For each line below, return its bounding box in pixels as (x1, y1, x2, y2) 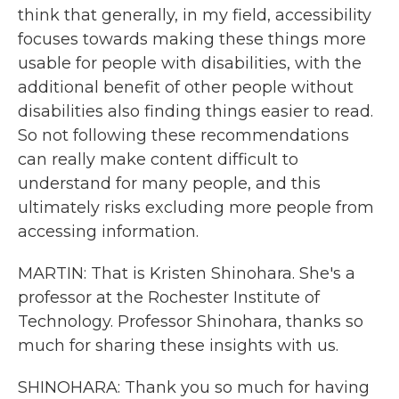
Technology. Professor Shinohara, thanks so (18, 312, 363, 331)
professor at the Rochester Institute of (18, 288, 320, 307)
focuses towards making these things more (18, 29, 366, 49)
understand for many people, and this (18, 174, 321, 193)
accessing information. (18, 222, 199, 241)
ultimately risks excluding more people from (18, 198, 374, 217)
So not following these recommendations (18, 126, 349, 145)
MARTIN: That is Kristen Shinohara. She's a (18, 264, 355, 283)
